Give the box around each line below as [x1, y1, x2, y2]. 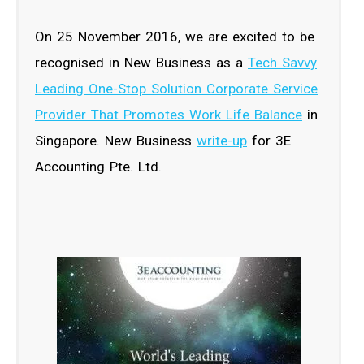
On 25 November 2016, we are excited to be [35, 28, 314, 45]
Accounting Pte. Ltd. [35, 158, 162, 175]
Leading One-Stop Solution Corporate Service [35, 80, 318, 97]
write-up [197, 132, 247, 149]
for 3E [247, 132, 291, 149]
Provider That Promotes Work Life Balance [35, 106, 302, 123]
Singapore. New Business [35, 132, 197, 149]
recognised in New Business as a [35, 54, 248, 71]
